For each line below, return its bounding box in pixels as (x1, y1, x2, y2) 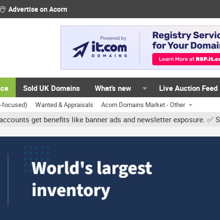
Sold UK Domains (23, 83, 81, 93)
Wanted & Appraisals (35, 100, 93, 109)
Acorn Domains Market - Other (101, 100, 185, 109)
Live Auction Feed (159, 83, 218, 93)
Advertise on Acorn (8, 4, 67, 14)
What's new (95, 83, 132, 93)
